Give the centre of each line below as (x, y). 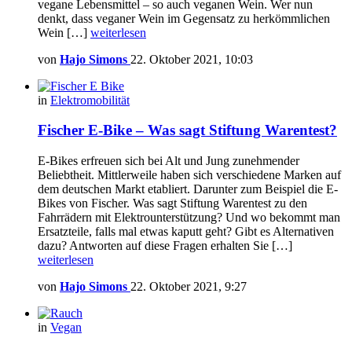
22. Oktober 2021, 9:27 (189, 287)
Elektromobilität (90, 100)
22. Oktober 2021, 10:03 (192, 59)
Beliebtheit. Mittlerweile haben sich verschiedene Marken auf (189, 175)
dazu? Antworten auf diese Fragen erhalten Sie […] (165, 246)
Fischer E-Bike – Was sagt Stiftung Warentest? (187, 130)
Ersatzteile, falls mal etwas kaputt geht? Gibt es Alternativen (186, 232)
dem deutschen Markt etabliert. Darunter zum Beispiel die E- (188, 189)
